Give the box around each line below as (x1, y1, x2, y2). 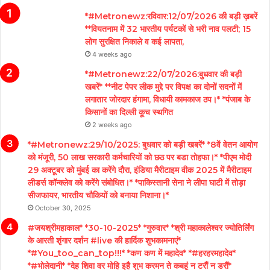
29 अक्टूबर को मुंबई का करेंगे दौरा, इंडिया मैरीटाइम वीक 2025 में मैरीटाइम (28, 164, 251, 175)
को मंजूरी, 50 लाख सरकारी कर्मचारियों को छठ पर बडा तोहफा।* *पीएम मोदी (28, 151, 251, 163)
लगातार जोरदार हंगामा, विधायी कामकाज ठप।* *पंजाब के (85, 93, 250, 105)
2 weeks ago (92, 120, 132, 129)
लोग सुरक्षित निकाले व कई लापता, (85, 36, 184, 47)
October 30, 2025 (35, 203, 91, 212)
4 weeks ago (92, 49, 132, 58)
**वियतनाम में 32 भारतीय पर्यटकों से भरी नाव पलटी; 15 (85, 23, 251, 34)
